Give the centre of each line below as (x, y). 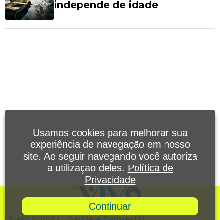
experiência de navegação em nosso (110, 144)
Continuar (110, 206)
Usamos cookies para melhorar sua (110, 133)
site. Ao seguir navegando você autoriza (110, 156)
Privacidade (110, 180)
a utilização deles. (87, 168)
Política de (150, 168)
